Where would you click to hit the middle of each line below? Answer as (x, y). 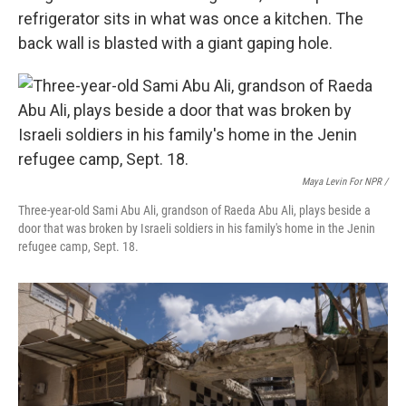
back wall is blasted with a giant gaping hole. (175, 43)
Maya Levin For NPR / (345, 181)
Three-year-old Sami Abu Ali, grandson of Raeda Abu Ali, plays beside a (194, 210)
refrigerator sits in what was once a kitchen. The (191, 18)
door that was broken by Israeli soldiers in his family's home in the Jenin (197, 228)
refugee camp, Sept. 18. (78, 246)
